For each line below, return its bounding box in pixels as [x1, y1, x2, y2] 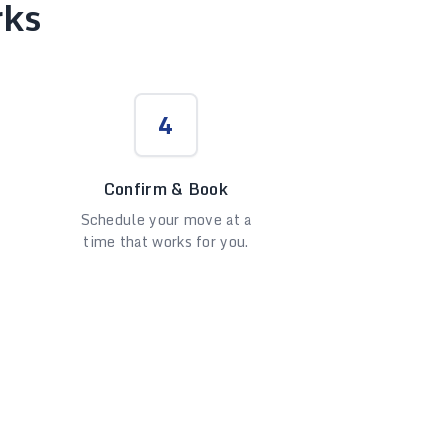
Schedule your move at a [80, 208, 252, 231]
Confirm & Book [103, 176, 229, 202]
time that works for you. [83, 230, 249, 253]
